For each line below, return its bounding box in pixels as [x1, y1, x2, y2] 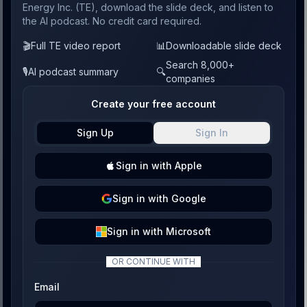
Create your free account [91, 98, 216, 110]
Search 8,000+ [166, 59, 234, 71]
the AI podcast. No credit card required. [23, 15, 201, 27]
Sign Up [77, 127, 114, 138]
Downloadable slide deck [166, 40, 282, 51]
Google [171, 193, 206, 204]
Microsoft [166, 225, 211, 237]
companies [166, 73, 215, 84]
